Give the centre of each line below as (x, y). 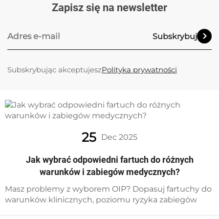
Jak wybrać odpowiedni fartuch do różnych (109, 160)
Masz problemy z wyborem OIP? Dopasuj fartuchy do (108, 189)
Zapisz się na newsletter (109, 8)
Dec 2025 (119, 137)
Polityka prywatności (139, 70)
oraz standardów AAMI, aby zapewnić (77, 210)
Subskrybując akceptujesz (55, 70)
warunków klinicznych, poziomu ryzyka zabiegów (101, 200)
